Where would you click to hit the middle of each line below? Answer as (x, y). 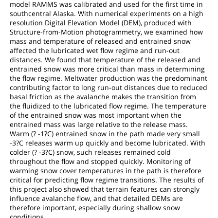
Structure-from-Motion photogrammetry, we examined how (106, 32)
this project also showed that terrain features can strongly (105, 189)
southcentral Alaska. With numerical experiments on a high (107, 13)
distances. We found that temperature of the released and (105, 60)
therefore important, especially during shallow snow (95, 208)
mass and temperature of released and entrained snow (100, 41)
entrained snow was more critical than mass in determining (107, 69)
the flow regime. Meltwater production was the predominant (109, 78)
